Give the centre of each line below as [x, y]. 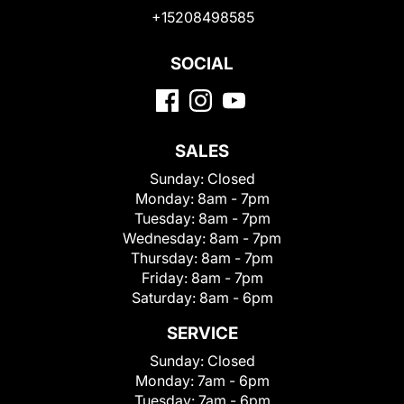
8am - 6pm [236, 298]
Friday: [166, 278]
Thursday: [166, 258]
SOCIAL [202, 64]
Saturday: [165, 298]
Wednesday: [166, 239]
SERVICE [202, 334]
